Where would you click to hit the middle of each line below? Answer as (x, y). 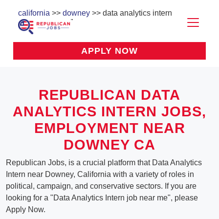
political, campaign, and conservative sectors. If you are (101, 186)
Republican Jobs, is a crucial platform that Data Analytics (104, 163)
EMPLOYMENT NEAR (109, 128)
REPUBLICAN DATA (109, 95)
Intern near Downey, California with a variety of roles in (100, 175)
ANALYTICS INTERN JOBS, (109, 112)
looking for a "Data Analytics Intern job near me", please (102, 198)
